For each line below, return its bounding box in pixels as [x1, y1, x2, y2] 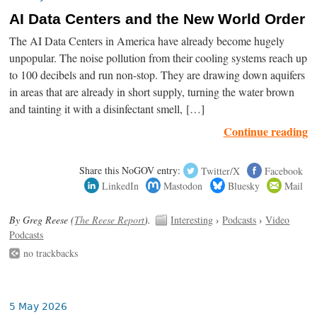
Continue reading [223, 123, 308, 140]
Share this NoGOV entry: [79, 163, 181, 178]
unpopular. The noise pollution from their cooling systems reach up [9, 50, 308, 66]
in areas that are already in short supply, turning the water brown [9, 84, 295, 100]
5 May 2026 [9, 300, 68, 312]
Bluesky [227, 178, 260, 192]
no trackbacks [23, 246, 79, 260]
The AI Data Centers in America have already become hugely [9, 33, 285, 49]
